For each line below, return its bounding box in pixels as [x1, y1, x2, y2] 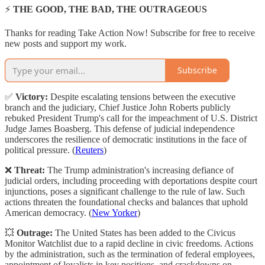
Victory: [15, 91, 48, 102]
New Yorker [92, 207, 137, 218]
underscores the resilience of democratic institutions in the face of [5, 134, 247, 144]
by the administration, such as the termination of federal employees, [5, 248, 255, 259]
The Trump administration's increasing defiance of [45, 164, 234, 175]
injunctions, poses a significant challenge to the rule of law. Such [5, 186, 245, 196]
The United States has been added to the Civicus [53, 227, 235, 238]
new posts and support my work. [5, 38, 127, 49]
